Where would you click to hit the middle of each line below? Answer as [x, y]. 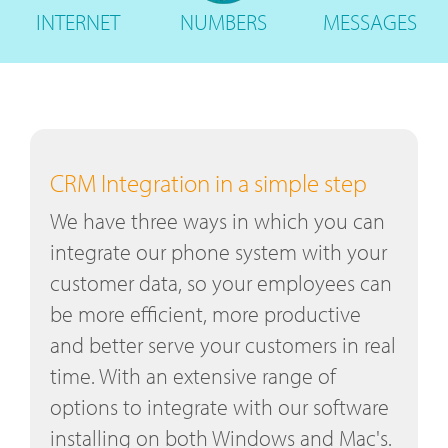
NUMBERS [224, 22]
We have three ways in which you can [217, 221]
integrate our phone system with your [218, 252]
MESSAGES [369, 22]
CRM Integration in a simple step [208, 183]
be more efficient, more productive [205, 314]
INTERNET [77, 22]
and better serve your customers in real [223, 345]
